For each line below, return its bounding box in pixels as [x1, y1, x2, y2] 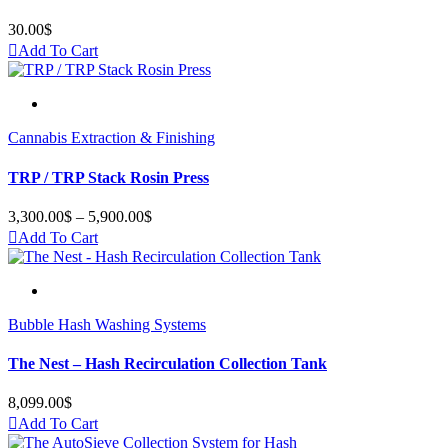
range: [152, 225, 191, 243]
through [152, 261, 201, 279]
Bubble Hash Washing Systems [8, 315, 206, 333]
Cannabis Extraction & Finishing [8, 129, 215, 147]
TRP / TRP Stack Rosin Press [8, 168, 209, 186]
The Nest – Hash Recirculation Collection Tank [8, 355, 327, 373]
